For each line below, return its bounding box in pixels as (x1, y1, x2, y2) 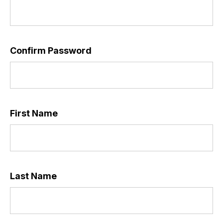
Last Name (10, 171, 57, 181)
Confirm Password (10, 45, 92, 56)
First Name (10, 108, 58, 118)
